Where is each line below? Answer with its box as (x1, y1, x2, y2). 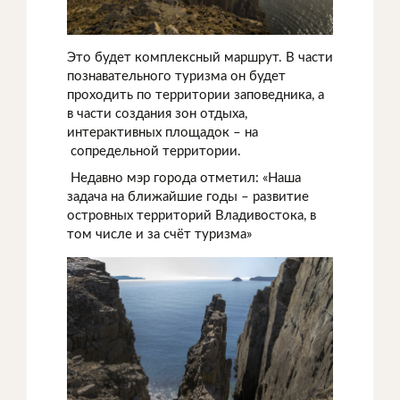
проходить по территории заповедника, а (67, 88, 324, 103)
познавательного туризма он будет (67, 70, 286, 84)
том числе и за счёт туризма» (67, 228, 252, 242)
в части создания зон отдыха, (67, 107, 247, 121)
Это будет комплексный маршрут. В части (67, 51, 333, 65)
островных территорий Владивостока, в (67, 209, 316, 223)
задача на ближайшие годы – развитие (67, 190, 309, 204)
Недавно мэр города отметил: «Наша (67, 171, 301, 186)
